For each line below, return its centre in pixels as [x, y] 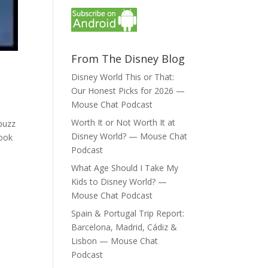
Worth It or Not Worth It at [124, 122]
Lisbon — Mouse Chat [115, 241]
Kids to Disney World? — [119, 182]
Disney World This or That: [123, 77]
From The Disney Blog [128, 59]
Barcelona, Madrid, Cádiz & [124, 227]
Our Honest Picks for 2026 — [128, 91]
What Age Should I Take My [125, 168]
